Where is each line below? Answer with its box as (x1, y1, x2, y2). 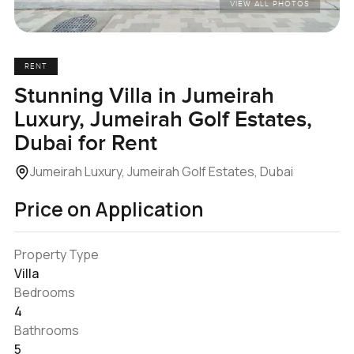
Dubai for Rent (13, 130, 157, 156)
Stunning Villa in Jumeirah (13, 82, 274, 109)
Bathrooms (13, 321, 79, 339)
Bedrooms (13, 283, 75, 301)
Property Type (13, 245, 99, 263)
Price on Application (13, 195, 203, 222)
